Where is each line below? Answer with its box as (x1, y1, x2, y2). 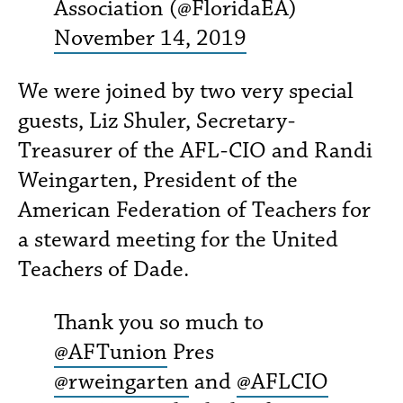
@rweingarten (54, 366, 189, 396)
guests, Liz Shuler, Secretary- (18, 105, 295, 135)
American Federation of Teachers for (18, 194, 371, 224)
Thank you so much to (54, 307, 264, 336)
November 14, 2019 (54, 22, 246, 52)
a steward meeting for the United (18, 224, 338, 254)
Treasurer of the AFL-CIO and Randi (18, 135, 372, 165)
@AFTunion (54, 336, 167, 366)
